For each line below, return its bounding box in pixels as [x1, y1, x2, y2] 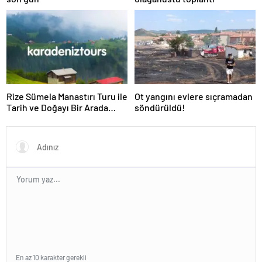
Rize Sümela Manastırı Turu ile [6, 91, 127, 102]
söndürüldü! [135, 102, 185, 113]
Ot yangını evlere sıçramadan [135, 91, 253, 102]
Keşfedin [6, 113, 43, 125]
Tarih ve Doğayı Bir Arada [6, 102, 108, 113]
